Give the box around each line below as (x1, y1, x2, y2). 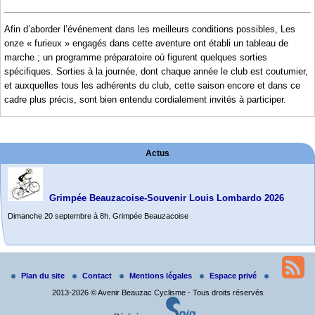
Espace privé (209, 271, 259, 281)
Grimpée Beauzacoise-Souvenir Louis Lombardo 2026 (49, 193, 284, 204)
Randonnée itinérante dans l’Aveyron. (49, 250, 213, 261)
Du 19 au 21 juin (8, 268, 63, 277)
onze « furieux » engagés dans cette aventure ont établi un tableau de (4, 37, 288, 49)
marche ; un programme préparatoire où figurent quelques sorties (4, 51, 267, 63)
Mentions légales (129, 271, 194, 281)
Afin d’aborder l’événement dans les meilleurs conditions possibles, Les (4, 23, 295, 34)
